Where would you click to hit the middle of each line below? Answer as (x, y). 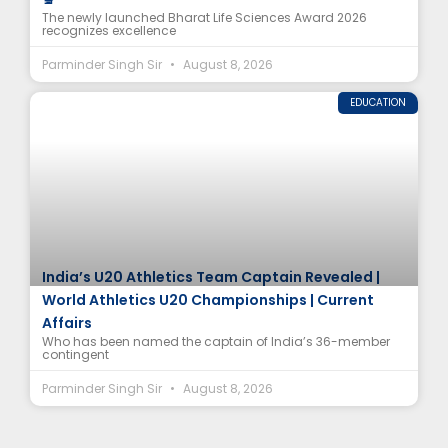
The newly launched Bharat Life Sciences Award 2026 (204, 18)
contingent (75, 355)
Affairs (67, 323)
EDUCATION (378, 103)
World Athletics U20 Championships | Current (208, 300)
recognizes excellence (109, 31)
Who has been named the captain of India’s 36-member (216, 342)
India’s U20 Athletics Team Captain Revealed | (211, 277)
